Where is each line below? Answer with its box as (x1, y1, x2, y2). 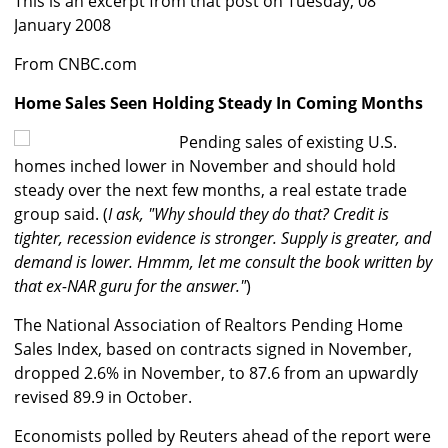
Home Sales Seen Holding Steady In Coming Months (14, 92, 423, 115)
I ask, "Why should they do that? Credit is (108, 203, 389, 226)
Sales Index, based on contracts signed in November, (14, 338, 412, 361)
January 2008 (14, 14, 111, 37)
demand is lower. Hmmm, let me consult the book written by (14, 251, 432, 274)
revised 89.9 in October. (14, 386, 192, 409)
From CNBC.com (14, 53, 137, 76)
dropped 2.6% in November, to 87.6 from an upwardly (14, 362, 418, 385)
